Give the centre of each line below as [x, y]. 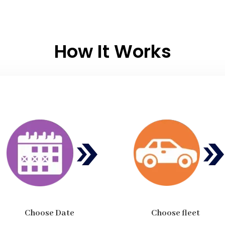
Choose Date [49, 213]
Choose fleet [176, 213]
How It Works [113, 51]
